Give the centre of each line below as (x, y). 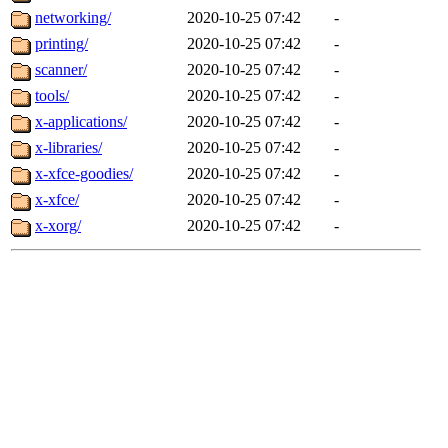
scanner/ (61, 70)
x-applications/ (81, 122)
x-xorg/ (58, 226)
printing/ (61, 44)
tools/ (52, 96)
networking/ (73, 18)
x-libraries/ (68, 148)
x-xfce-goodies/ (84, 174)
